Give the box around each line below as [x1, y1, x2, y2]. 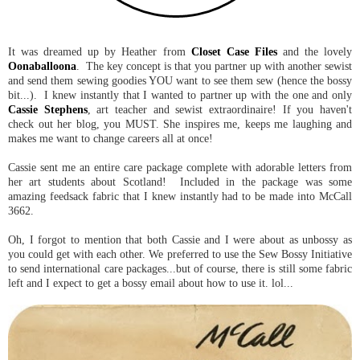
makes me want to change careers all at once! [8, 132, 213, 145]
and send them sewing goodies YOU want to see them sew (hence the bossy [8, 74, 352, 87]
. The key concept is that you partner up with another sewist [76, 59, 352, 72]
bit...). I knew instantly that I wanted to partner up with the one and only [8, 88, 352, 101]
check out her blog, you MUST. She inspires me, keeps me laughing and [8, 117, 352, 130]
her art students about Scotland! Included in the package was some [8, 175, 352, 188]
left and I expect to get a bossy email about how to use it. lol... [8, 276, 293, 289]
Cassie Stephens [8, 103, 88, 116]
